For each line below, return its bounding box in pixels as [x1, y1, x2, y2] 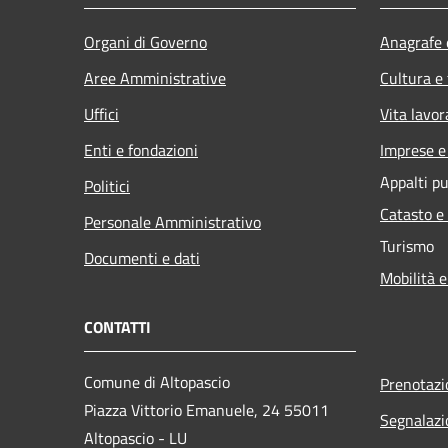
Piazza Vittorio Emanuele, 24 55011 [84, 397, 329, 422]
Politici [84, 173, 130, 198]
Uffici [84, 101, 119, 126]
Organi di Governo [84, 29, 207, 54]
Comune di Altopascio [84, 369, 230, 394]
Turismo [380, 233, 434, 258]
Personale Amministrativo [84, 209, 261, 234]
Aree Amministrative [84, 65, 226, 90]
